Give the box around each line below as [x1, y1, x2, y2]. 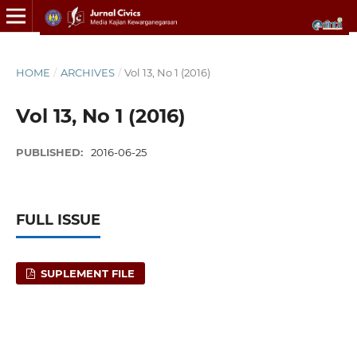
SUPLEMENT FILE [37, 266, 135, 280]
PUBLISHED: [15, 145, 86, 159]
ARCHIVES [60, 65, 115, 79]
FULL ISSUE [15, 210, 100, 229]
